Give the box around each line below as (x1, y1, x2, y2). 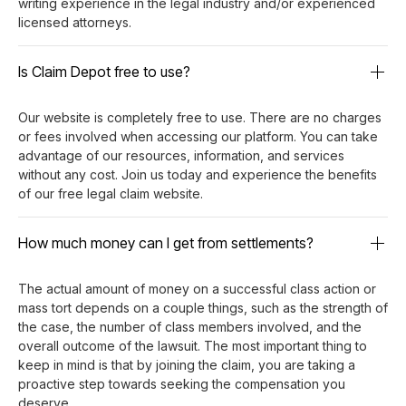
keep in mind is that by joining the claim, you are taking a (18, 356, 355, 372)
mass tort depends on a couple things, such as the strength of (18, 299, 388, 315)
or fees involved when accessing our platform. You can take (18, 128, 378, 144)
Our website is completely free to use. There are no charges (18, 109, 382, 125)
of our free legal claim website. (18, 185, 203, 201)
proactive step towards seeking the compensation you (18, 375, 345, 391)
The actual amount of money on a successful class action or (18, 280, 376, 296)
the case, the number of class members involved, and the (18, 318, 362, 334)
